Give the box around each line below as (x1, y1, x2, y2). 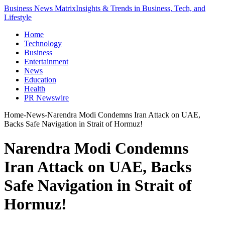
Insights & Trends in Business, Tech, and (76, 4, 205, 13)
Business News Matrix (4, 4, 76, 13)
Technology (24, 39, 62, 48)
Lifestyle (4, 13, 32, 22)
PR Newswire (24, 93, 69, 102)
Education (24, 75, 56, 84)
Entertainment (24, 57, 68, 66)
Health (24, 84, 45, 93)
